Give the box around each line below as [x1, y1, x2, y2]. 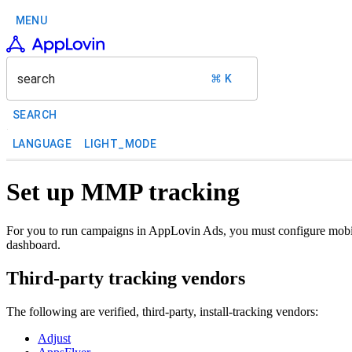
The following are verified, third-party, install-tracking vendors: [6, 304, 318, 318]
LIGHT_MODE [84, 137, 157, 150]
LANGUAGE [13, 137, 72, 150]
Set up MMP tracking [6, 178, 240, 207]
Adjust [38, 331, 71, 345]
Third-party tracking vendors [6, 267, 245, 288]
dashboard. [6, 237, 60, 251]
